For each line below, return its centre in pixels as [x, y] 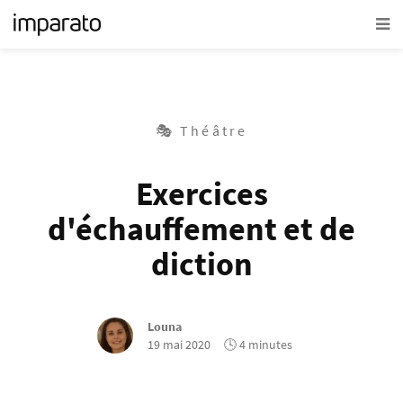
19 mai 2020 [179, 345]
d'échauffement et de [201, 229]
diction [201, 264]
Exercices [201, 194]
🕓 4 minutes [258, 345]
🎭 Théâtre [201, 130]
